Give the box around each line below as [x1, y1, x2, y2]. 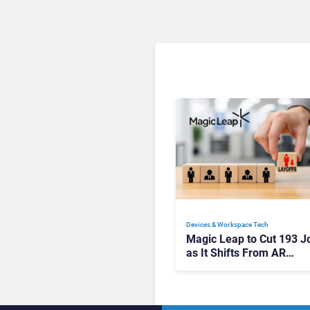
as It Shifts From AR [186, 246, 286, 259]
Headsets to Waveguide [186, 259, 304, 273]
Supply [186, 273, 220, 287]
